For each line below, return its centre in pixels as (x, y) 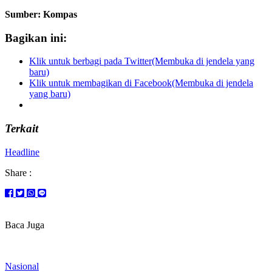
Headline (22, 152)
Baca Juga (25, 225)
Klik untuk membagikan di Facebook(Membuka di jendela (141, 83)
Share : (18, 172)
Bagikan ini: (36, 38)
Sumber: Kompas (41, 14)
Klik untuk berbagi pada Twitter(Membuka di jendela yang (142, 61)
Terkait (22, 129)
